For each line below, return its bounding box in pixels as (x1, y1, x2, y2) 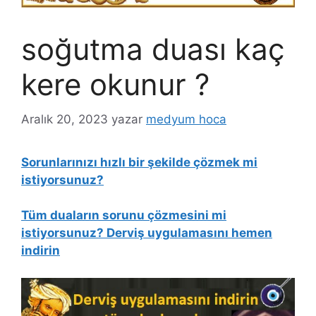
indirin (21, 243, 60, 258)
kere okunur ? (21, 66, 209, 103)
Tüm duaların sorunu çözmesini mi (21, 208, 226, 223)
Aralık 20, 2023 (21, 111, 108, 126)
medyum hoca (146, 111, 226, 126)
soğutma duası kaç (21, 31, 284, 68)
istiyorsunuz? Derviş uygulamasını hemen (21, 226, 272, 241)
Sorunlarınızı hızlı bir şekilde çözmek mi (21, 154, 257, 169)
